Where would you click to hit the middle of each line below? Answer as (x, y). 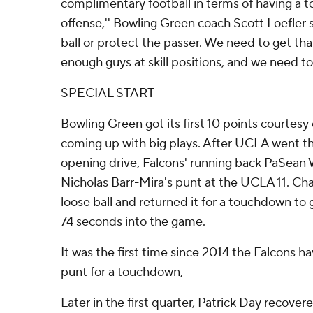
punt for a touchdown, (122, 272)
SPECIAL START (108, 93)
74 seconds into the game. (133, 222)
